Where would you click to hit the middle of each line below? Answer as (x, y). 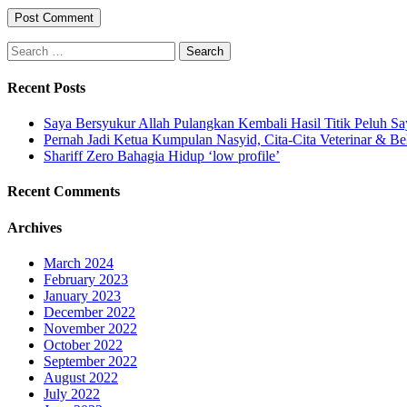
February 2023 (86, 279)
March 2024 (79, 263)
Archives (35, 227)
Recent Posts (46, 87)
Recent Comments (64, 192)
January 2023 (82, 295)
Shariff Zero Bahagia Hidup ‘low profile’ (162, 156)
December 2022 (89, 312)
